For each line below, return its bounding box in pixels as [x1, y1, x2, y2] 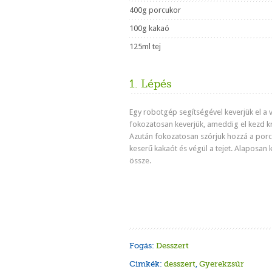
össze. [129, 156, 151, 165]
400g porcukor [129, 5, 181, 15]
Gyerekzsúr [199, 259, 244, 268]
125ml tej [129, 42, 161, 51]
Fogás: [129, 241, 156, 250]
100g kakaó [129, 24, 169, 33]
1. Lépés [129, 78, 172, 90]
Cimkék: [129, 259, 164, 268]
